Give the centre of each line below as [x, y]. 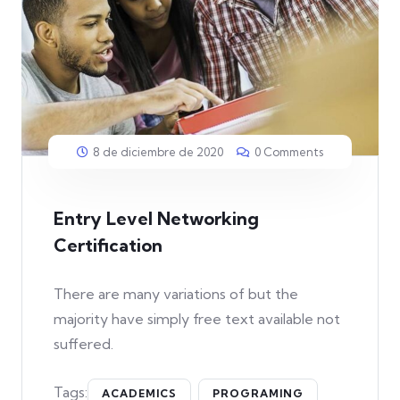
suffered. [83, 344]
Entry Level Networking [156, 219]
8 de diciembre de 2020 [158, 152]
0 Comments [289, 152]
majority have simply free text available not [197, 319]
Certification [108, 246]
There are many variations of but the [176, 294]
